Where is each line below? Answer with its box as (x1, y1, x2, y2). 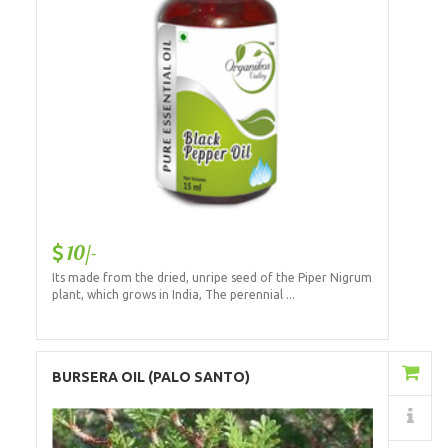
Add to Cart (260, 365, 344, 382)
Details (282, 409, 335, 426)
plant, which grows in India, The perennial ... (51, 288, 295, 302)
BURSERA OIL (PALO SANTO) (51, 368, 250, 385)
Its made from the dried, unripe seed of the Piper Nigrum (51, 271, 372, 285)
